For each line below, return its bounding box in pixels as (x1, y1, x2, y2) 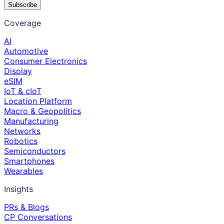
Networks (4, 126, 40, 136)
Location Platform (4, 96, 72, 106)
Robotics (4, 136, 37, 146)
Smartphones (4, 156, 54, 166)
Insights (4, 184, 33, 194)
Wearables (4, 166, 43, 176)
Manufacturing (4, 116, 58, 126)
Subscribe (8, 1, 37, 9)
